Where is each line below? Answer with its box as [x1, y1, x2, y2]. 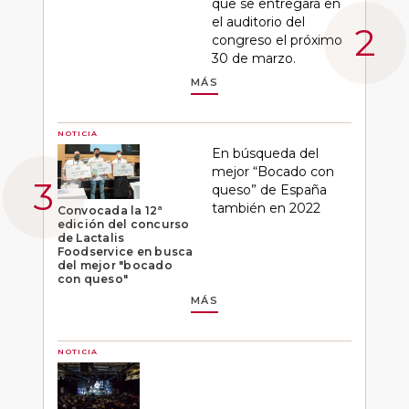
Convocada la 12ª [57, 204, 163, 218]
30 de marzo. [211, 49, 296, 67]
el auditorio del [211, 13, 305, 30]
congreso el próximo [211, 31, 342, 48]
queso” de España [211, 181, 327, 198]
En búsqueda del [211, 144, 319, 162]
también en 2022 [211, 199, 320, 216]
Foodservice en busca [57, 245, 194, 259]
